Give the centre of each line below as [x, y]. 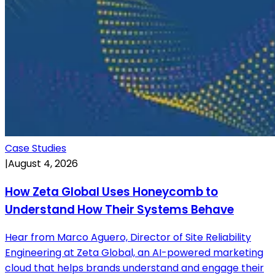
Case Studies [36, 148]
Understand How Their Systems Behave [119, 209]
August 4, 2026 [43, 164]
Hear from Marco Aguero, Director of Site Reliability [128, 238]
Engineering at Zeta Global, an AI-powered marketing [134, 253]
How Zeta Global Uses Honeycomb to [111, 192]
